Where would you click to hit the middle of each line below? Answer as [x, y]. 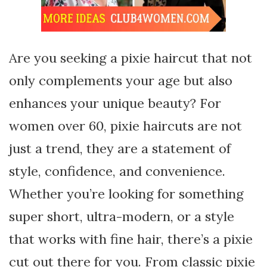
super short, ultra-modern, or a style [122, 216]
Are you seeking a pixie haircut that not [131, 58]
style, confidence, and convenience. [117, 171]
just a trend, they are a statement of [120, 148]
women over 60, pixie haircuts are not [125, 126]
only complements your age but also [121, 80]
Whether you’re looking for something [126, 194]
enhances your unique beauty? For [115, 103]
